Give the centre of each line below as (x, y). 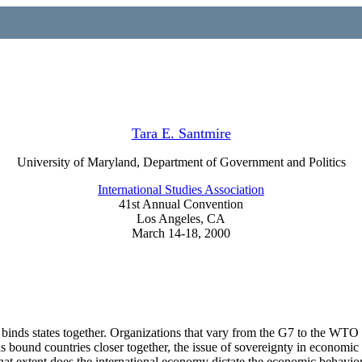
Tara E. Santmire (181, 133)
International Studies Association (181, 189)
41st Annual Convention (181, 204)
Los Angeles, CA (181, 219)
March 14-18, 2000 (181, 233)
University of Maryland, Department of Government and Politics (181, 162)
